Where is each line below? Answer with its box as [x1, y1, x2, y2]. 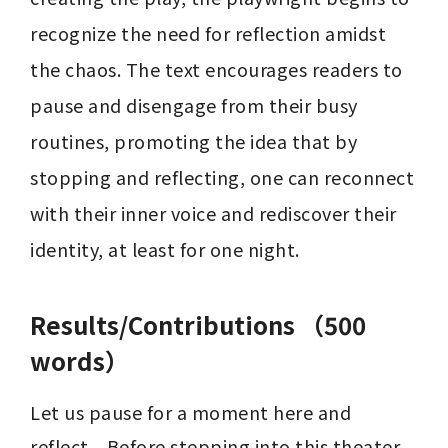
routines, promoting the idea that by [30, 128, 357, 155]
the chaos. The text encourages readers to [30, 56, 403, 83]
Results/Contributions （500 [30, 307, 366, 343]
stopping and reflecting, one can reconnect [30, 164, 414, 191]
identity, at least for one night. [30, 236, 300, 263]
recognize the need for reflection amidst [30, 20, 386, 47]
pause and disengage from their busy [30, 92, 358, 119]
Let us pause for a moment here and [30, 399, 351, 426]
